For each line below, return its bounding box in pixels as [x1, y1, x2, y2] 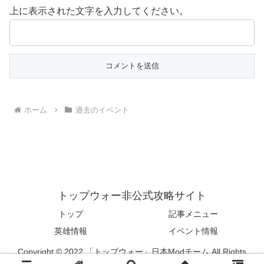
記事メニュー [169, 209, 218, 219]
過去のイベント [75, 105, 129, 115]
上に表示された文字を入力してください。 [9, 6, 189, 16]
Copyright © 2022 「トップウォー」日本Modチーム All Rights [18, 247, 246, 257]
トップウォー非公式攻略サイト [58, 190, 206, 202]
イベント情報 [169, 226, 218, 236]
